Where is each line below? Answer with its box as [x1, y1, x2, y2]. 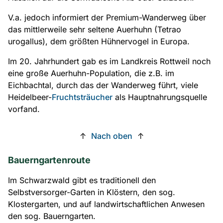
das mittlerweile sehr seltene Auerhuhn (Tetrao [8, 24, 181, 34]
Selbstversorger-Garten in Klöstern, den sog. [8, 187, 175, 197]
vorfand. [8, 104, 40, 114]
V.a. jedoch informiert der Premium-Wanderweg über [8, 12, 206, 22]
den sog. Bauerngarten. [8, 211, 96, 221]
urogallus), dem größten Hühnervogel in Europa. [8, 36, 190, 46]
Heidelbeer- [8, 92, 52, 102]
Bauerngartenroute [8, 155, 91, 165]
